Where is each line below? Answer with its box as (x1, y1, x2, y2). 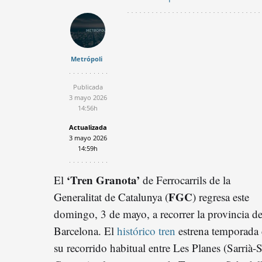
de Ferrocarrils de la (140, 172, 230, 187)
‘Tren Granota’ (67, 171, 140, 188)
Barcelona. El (54, 223, 117, 238)
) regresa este (192, 189, 249, 204)
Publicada (73, 82, 103, 91)
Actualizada (68, 122, 107, 132)
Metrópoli (70, 54, 102, 63)
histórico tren (117, 223, 175, 238)
